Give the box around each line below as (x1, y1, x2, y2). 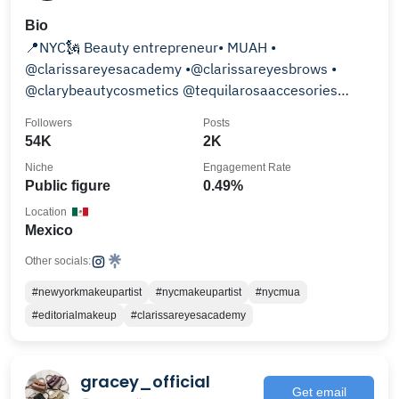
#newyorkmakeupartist (32, 286, 142, 298)
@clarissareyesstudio (25, 102, 163, 120)
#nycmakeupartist (156, 286, 241, 298)
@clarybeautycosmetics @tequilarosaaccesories (25, 81, 183, 99)
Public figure (25, 178, 110, 193)
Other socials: (25, 255, 91, 267)
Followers (25, 117, 72, 129)
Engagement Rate (203, 161, 291, 174)
